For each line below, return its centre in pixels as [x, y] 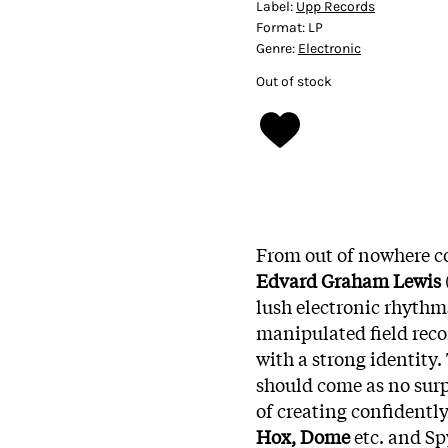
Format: [282, 27]
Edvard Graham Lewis [350, 279]
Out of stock [294, 81]
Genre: [277, 48]
